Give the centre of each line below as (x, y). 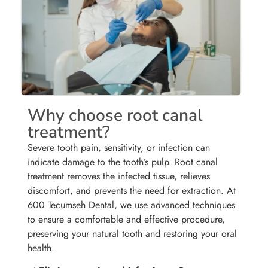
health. (41, 248)
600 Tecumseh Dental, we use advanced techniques (132, 205)
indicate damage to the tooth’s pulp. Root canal (123, 162)
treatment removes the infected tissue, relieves (119, 176)
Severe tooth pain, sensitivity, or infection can (119, 147)
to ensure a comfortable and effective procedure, (127, 219)
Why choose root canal (115, 115)
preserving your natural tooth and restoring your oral (133, 233)
